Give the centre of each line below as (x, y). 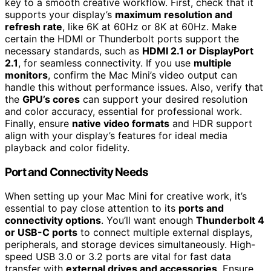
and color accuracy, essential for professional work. (123, 112)
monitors (26, 75)
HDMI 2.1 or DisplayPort (198, 51)
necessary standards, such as (73, 51)
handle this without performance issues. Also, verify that (134, 87)
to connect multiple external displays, (165, 233)
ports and (201, 208)
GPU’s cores (51, 100)
